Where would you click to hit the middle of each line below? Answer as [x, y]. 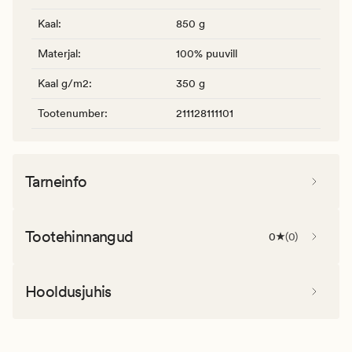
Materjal [58, 53]
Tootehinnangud [79, 236]
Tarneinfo [56, 181]
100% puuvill [207, 53]
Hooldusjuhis [68, 291]
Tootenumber [71, 113]
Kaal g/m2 [63, 83]
